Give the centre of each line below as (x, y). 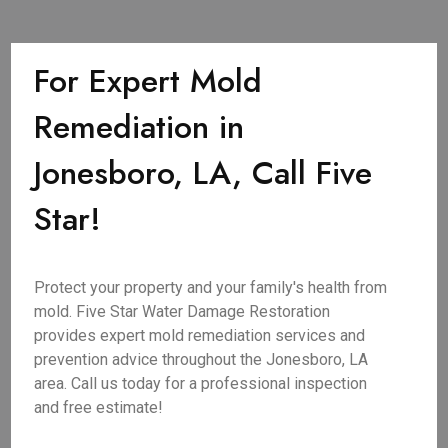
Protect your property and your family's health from (211, 287)
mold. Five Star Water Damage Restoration (182, 311)
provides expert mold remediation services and (200, 335)
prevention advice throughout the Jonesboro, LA (201, 359)
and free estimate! (99, 407)
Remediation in (139, 127)
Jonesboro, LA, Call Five (203, 173)
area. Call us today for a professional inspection (201, 383)
